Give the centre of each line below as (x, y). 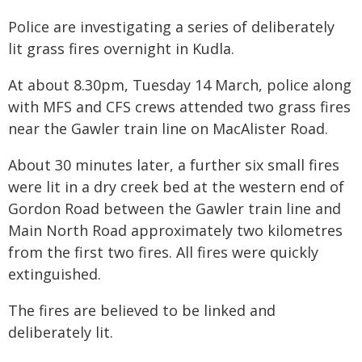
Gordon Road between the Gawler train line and (175, 208)
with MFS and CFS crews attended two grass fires (179, 107)
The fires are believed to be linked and (142, 310)
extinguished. (55, 274)
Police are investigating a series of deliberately (171, 27)
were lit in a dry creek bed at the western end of (176, 187)
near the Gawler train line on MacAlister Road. (168, 128)
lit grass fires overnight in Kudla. (121, 48)
